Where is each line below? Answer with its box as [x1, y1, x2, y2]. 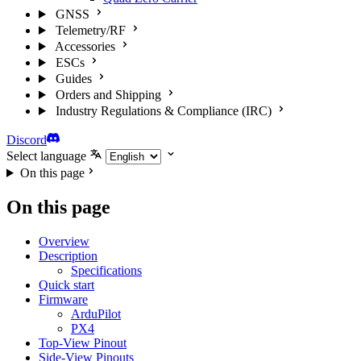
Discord [6, 133, 47, 147]
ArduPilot [71, 306, 121, 321]
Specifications [71, 263, 142, 277]
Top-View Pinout [39, 335, 127, 350]
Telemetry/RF [55, 23, 126, 37]
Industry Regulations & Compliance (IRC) [55, 104, 272, 118]
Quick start [39, 277, 94, 292]
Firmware [39, 292, 88, 306]
